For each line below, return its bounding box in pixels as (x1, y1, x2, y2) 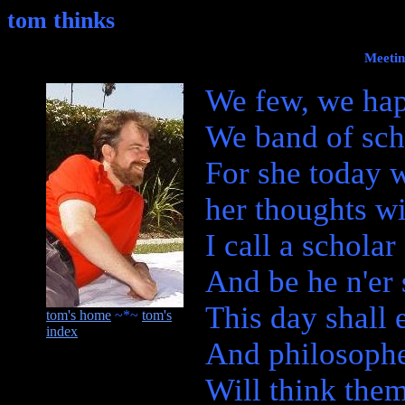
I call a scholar (205, 227, 396, 263)
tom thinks (7, 7, 115, 33)
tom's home (46, 306, 111, 323)
